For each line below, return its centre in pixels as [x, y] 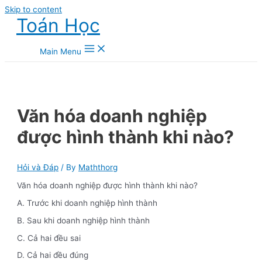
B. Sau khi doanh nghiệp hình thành [84, 220]
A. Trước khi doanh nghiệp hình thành [87, 203]
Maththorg [98, 167]
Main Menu [61, 51]
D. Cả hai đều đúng [53, 255]
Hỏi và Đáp [38, 167]
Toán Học [58, 25]
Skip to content [33, 9]
